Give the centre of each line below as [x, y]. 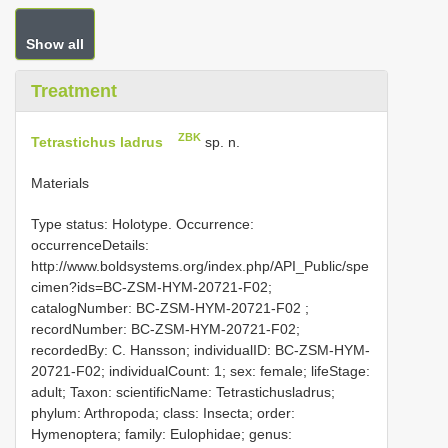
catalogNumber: [83, 307]
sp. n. [221, 141]
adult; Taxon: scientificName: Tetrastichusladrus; [183, 391]
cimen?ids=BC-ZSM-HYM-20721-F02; [151, 286]
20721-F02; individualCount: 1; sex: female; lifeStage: [200, 370]
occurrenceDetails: [90, 244]
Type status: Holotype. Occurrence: [142, 223]
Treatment [74, 91]
